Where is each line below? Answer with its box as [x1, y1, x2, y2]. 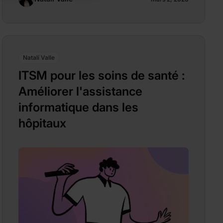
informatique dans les [18, 100, 138, 114]
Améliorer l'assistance [18, 84, 142, 99]
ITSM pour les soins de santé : [18, 68, 185, 83]
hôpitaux [18, 115, 66, 130]
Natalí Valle [23, 53, 55, 61]
